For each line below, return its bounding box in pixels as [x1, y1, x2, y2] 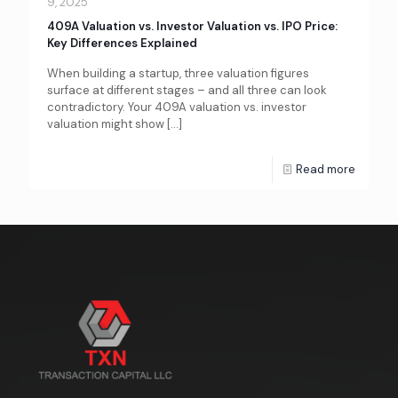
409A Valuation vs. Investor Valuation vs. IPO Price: [47, 18, 338, 34]
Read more [296, 161, 355, 177]
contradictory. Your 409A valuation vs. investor [47, 99, 306, 115]
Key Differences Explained [47, 35, 197, 51]
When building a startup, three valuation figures [47, 65, 309, 81]
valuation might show [47, 115, 164, 131]
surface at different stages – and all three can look [47, 82, 327, 98]
